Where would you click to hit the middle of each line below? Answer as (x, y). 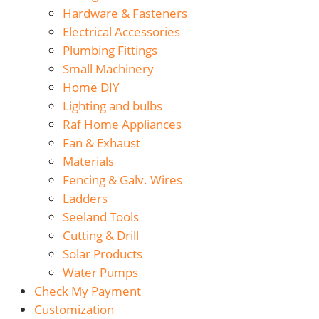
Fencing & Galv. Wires (122, 180)
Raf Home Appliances (122, 125)
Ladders (85, 199)
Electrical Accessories (121, 32)
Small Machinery (108, 69)
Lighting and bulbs (113, 106)
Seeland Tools (101, 217)
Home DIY (91, 88)
